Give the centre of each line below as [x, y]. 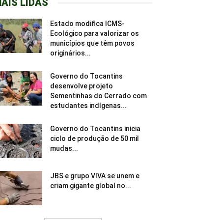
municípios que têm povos [92, 43]
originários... [70, 53]
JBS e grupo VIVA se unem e [95, 176]
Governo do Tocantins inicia [95, 129]
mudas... [64, 149]
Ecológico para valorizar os [95, 34]
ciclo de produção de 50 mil [95, 139]
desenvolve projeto [82, 86]
